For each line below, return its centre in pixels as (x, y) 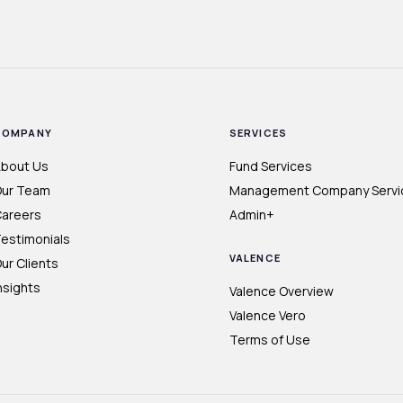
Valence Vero (268, 316)
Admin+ (252, 215)
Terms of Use (270, 340)
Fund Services (271, 166)
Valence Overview (282, 291)
